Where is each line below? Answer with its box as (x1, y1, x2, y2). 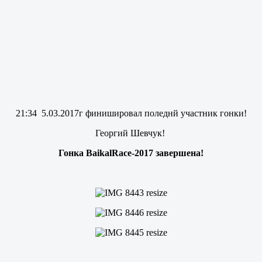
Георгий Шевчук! (95, 127, 167, 138)
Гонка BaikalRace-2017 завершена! (58, 147, 204, 158)
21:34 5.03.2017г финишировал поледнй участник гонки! (15, 108, 247, 118)
